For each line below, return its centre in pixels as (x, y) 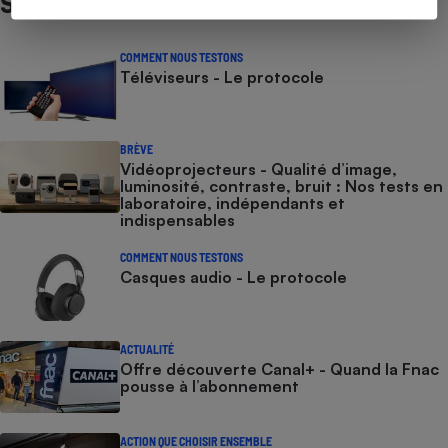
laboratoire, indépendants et (232, 203)
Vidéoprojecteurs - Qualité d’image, (258, 169)
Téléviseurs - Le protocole (222, 77)
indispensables (177, 220)
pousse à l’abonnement (209, 386)
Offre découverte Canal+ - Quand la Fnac (279, 369)
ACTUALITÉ (147, 349)
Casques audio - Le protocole (233, 277)
